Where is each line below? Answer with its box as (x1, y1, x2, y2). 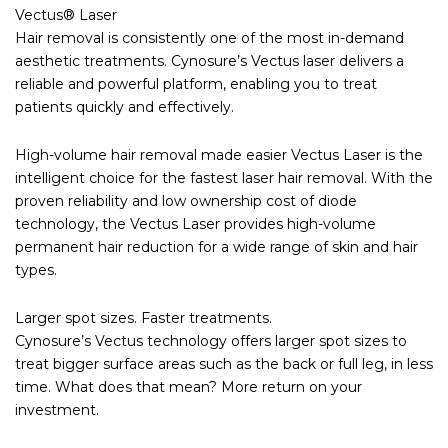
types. (15, 260, 57, 279)
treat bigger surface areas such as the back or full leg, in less (15, 354, 433, 373)
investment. (15, 400, 99, 419)
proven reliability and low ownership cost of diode (15, 191, 357, 210)
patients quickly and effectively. (15, 97, 234, 116)
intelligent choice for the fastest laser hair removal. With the (15, 168, 433, 187)
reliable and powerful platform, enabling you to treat (15, 74, 377, 93)
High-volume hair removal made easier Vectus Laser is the (15, 145, 423, 164)
